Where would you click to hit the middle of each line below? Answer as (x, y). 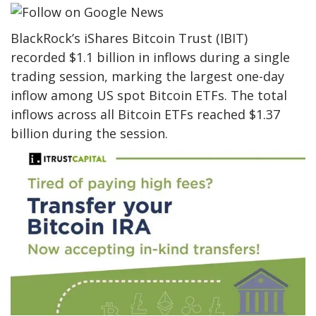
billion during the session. (89, 133)
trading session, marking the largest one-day (147, 76)
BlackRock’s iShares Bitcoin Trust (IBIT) (129, 38)
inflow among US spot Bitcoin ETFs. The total (149, 95)
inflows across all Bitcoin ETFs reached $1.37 (145, 114)
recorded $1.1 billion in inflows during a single (150, 57)
